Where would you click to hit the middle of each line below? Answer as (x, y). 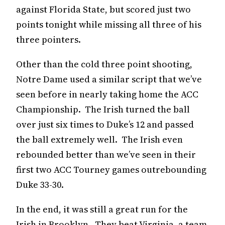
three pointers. (48, 39)
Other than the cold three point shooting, (104, 64)
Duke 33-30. (40, 184)
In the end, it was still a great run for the (102, 209)
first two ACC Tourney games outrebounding (111, 169)
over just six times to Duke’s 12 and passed (105, 124)
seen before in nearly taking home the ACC (107, 94)
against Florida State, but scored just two (103, 9)
